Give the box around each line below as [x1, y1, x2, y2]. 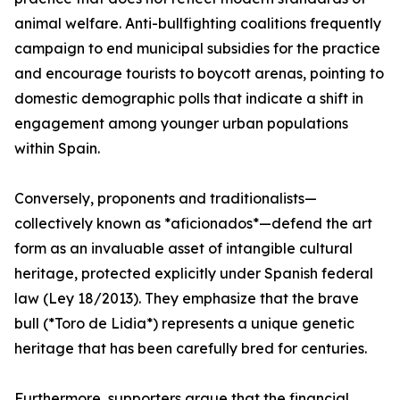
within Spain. [14, 139, 100, 158]
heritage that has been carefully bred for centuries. [14, 339, 367, 358]
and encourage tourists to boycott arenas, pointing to [14, 64, 384, 83]
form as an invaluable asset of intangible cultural [14, 239, 353, 258]
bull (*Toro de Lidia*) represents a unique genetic [14, 314, 354, 333]
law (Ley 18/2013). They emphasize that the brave [14, 289, 359, 308]
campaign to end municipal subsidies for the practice [14, 39, 380, 58]
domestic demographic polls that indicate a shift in [14, 89, 363, 108]
